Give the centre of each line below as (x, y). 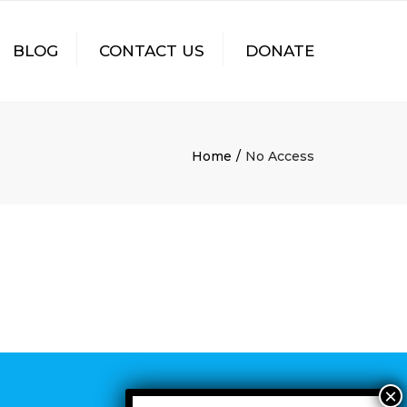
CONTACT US (152, 51)
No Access (280, 156)
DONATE (280, 51)
